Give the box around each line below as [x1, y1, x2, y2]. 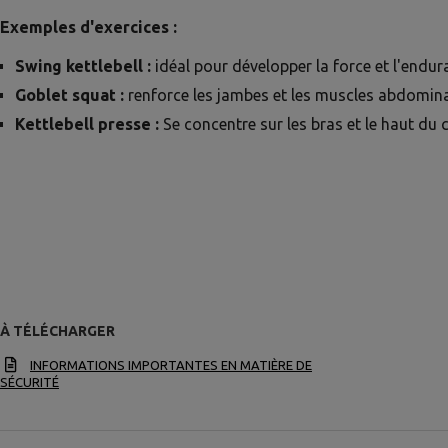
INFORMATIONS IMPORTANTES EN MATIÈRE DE [30, 358, 312, 372]
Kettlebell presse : [15, 115, 159, 133]
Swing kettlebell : [15, 57, 151, 75]
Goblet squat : [15, 86, 124, 104]
